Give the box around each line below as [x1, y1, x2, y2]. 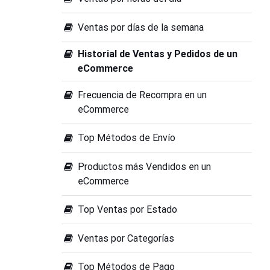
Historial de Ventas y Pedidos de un [78, 48, 238, 60]
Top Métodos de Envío [78, 132, 176, 144]
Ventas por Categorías [78, 232, 175, 244]
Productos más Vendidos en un [78, 160, 212, 172]
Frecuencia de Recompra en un [78, 89, 207, 101]
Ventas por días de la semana [78, 21, 204, 33]
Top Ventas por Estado [78, 204, 178, 216]
